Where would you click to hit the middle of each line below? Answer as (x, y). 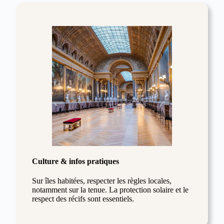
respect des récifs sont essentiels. (83, 198)
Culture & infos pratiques (75, 161)
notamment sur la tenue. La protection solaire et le (110, 189)
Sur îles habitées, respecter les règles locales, (102, 180)
